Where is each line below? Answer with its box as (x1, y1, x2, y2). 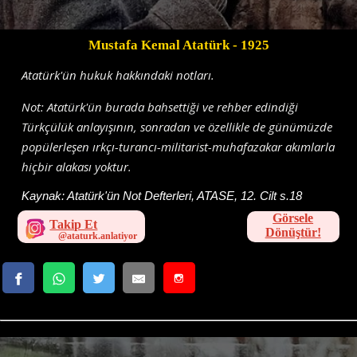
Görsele (273, 211, 314, 226)
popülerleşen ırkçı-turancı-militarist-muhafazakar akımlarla (22, 139, 335, 155)
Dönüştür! (265, 226, 321, 240)
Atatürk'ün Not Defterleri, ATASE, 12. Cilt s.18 (67, 189, 303, 202)
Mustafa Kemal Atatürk (88, 37, 229, 53)
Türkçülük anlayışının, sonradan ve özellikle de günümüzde (22, 119, 333, 135)
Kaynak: (22, 189, 68, 202)
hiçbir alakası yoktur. (22, 159, 132, 175)
